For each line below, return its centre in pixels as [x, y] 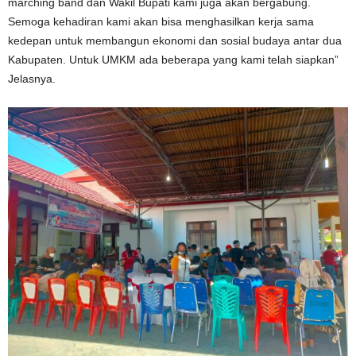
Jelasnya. [32, 79]
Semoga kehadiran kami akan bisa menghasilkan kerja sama [161, 22]
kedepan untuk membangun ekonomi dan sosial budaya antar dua [175, 41]
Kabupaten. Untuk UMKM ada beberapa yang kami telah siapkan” [173, 60]
